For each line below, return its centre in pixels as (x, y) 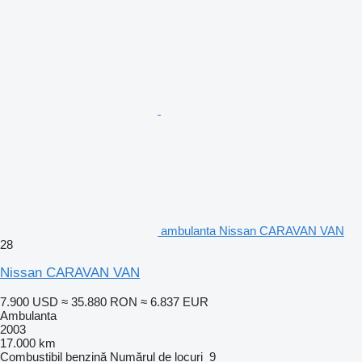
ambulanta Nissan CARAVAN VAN (253, 230)
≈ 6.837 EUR (175, 301)
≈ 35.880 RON (99, 301)
